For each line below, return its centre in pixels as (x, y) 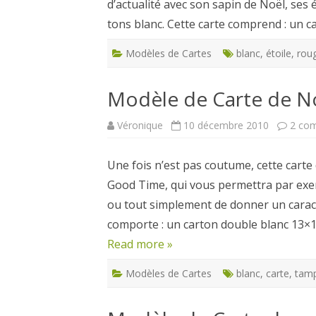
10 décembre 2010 (226, 125)
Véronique (140, 125)
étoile (279, 53)
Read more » (140, 244)
